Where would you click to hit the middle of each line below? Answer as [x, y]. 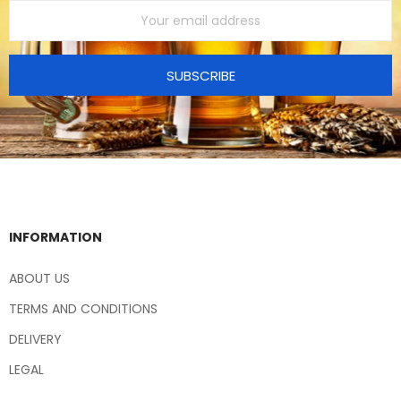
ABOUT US [39, 278]
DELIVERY [35, 339]
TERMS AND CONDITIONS [83, 308]
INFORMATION [55, 237]
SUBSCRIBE [200, 76]
